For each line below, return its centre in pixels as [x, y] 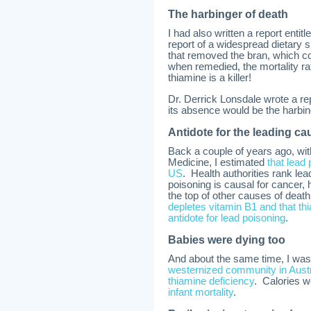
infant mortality [201, 292]
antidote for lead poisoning [227, 218]
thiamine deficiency [211, 281]
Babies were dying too [227, 240]
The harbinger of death [228, 14]
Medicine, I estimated [218, 162]
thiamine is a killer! [210, 78]
